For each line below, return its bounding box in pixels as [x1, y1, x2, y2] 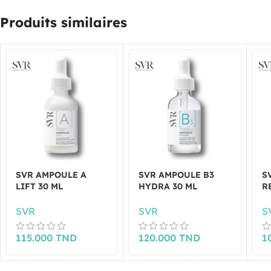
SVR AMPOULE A [16, 169, 87, 181]
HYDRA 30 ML [139, 181, 198, 192]
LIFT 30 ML [16, 181, 63, 192]
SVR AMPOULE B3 [139, 169, 215, 181]
